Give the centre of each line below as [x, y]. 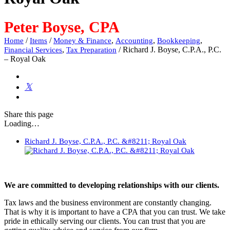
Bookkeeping [179, 41]
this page [39, 114]
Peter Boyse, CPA [62, 27]
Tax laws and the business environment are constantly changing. [108, 203]
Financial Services [33, 50]
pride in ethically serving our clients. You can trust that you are [105, 221]
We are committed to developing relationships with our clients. [112, 185]
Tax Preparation [91, 50]
